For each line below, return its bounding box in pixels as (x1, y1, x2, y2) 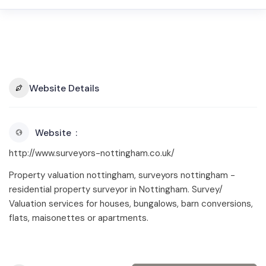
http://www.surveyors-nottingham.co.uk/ (9, 147, 175, 159)
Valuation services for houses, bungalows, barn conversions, (9, 198, 253, 210)
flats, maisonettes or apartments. (9, 212, 148, 224)
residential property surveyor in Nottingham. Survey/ (9, 183, 223, 195)
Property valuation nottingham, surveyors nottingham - (9, 169, 235, 181)
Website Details (29, 81, 99, 94)
